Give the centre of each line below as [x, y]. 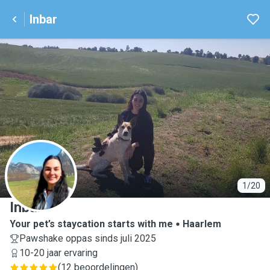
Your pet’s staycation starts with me [91, 224]
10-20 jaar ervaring [58, 253]
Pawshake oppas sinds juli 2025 [88, 238]
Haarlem [202, 224]
